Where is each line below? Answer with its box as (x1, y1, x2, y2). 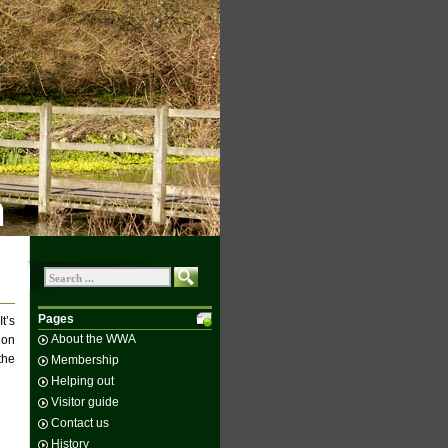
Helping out (51, 374, 114, 388)
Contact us (51, 416, 109, 430)
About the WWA (51, 332, 136, 346)
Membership (51, 353, 119, 367)
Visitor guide (51, 395, 119, 409)
